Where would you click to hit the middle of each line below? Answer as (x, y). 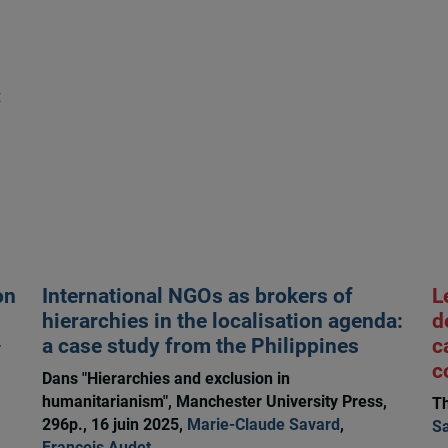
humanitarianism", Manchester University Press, (214, 402)
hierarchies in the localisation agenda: (222, 320)
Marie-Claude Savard (263, 425)
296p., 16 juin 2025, (114, 425)
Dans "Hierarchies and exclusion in (165, 379)
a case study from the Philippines (200, 345)
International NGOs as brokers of (197, 295)
